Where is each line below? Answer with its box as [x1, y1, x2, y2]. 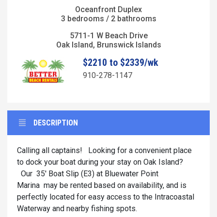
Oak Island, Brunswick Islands [56, 40, 161, 49]
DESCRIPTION [33, 118, 78, 128]
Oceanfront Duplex [75, 4, 142, 14]
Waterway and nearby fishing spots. [17, 204, 137, 214]
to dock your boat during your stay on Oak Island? [17, 157, 183, 167]
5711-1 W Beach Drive [69, 31, 148, 40]
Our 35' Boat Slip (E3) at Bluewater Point [17, 169, 158, 179]
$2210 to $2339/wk [82, 56, 158, 68]
